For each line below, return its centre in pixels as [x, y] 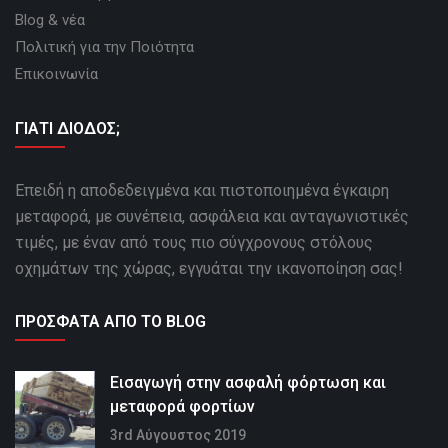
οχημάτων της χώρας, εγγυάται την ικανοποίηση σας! [209, 269]
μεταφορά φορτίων [182, 407]
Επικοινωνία [56, 74]
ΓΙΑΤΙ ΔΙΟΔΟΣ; [67, 129]
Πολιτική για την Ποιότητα [104, 47]
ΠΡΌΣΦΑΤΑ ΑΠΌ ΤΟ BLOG [110, 322]
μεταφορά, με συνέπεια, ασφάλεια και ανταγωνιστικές [212, 217]
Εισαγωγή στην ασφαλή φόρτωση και [248, 383]
